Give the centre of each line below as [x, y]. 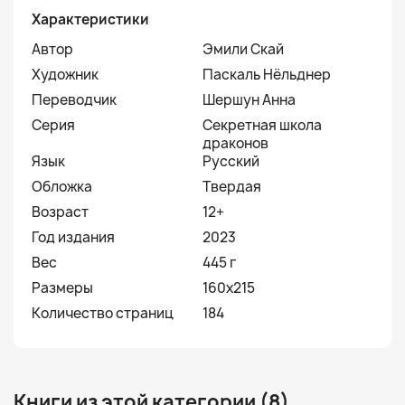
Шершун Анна [249, 100]
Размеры [62, 288]
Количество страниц [103, 313]
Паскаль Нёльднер [267, 75]
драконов [235, 143]
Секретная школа [262, 125]
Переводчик [74, 100]
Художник [65, 75]
